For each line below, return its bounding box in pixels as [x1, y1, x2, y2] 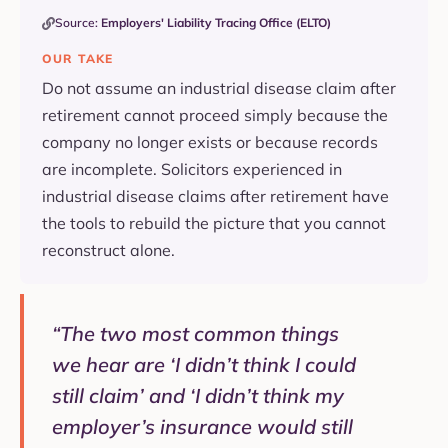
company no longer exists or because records [42, 132, 378, 153]
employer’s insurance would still [52, 414, 353, 440]
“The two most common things [52, 321, 339, 347]
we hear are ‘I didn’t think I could [52, 352, 356, 378]
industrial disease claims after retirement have [42, 186, 389, 207]
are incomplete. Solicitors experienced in [42, 159, 342, 180]
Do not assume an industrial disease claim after [42, 78, 396, 99]
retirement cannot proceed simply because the [42, 105, 388, 126]
